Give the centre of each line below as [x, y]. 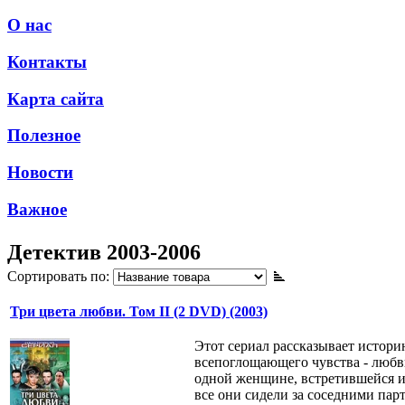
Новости [40, 173]
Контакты [47, 61]
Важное [37, 209]
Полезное [44, 136]
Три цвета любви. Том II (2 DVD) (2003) [139, 312]
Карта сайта [56, 99]
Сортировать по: [60, 277]
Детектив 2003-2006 [104, 253]
